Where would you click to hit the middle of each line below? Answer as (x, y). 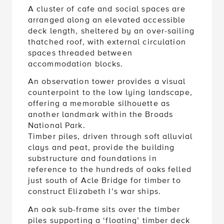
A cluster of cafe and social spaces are (107, 9)
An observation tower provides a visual (107, 82)
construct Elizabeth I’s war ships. (95, 192)
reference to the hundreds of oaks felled (110, 170)
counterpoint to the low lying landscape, (110, 93)
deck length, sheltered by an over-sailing (111, 31)
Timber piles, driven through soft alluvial (110, 137)
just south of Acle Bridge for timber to (104, 181)
